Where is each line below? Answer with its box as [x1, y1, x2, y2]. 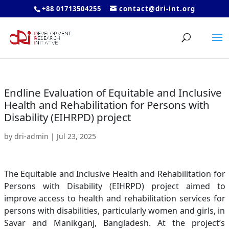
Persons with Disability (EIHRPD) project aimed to [4, 180, 225, 192]
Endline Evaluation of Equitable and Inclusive [4, 85, 222, 100]
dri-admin [14, 131, 49, 141]
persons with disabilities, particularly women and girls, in [4, 205, 225, 216]
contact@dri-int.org [119, 4, 195, 13]
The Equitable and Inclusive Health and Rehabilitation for [4, 168, 225, 179]
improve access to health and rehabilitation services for [4, 193, 225, 204]
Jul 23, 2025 [56, 131, 96, 141]
